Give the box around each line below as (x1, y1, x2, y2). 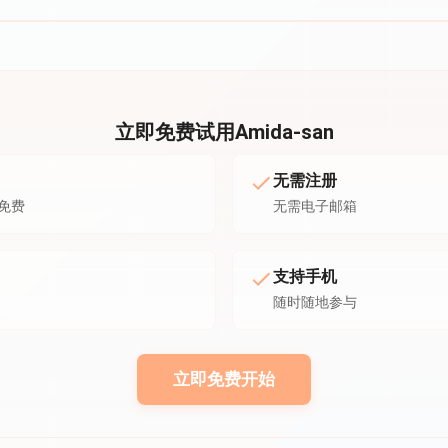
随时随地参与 (273, 294, 357, 310)
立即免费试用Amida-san (114, 120, 334, 144)
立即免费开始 (173, 369, 275, 389)
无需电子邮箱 (273, 198, 357, 214)
